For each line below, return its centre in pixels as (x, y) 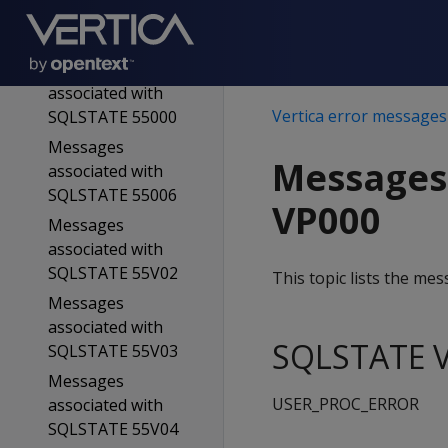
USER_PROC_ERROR (345, 404)
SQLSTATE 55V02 (112, 273)
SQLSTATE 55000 (112, 117)
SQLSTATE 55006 (112, 195)
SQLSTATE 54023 (112, 39)
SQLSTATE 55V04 (112, 429)
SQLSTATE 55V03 (112, 351)
